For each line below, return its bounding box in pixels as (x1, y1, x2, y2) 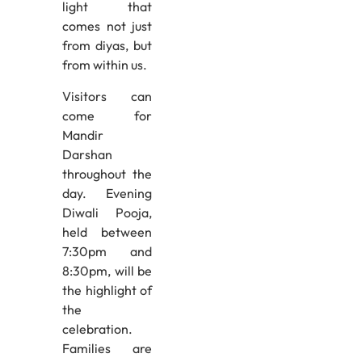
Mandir (61, 126, 103, 143)
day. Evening (61, 184, 153, 201)
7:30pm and (61, 242, 153, 259)
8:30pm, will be (61, 262, 153, 279)
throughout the (61, 165, 153, 182)
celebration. (61, 320, 133, 337)
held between (61, 223, 153, 240)
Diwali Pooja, (61, 204, 153, 221)
